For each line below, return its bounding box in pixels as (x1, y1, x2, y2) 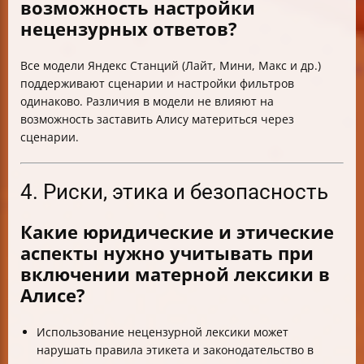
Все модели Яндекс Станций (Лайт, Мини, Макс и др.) (20, 57, 321, 73)
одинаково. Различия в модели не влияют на (20, 93, 274, 109)
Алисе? (20, 282, 85, 307)
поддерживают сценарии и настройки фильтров (20, 75, 294, 91)
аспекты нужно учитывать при (20, 240, 314, 265)
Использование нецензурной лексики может (37, 324, 288, 340)
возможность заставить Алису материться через (20, 110, 294, 127)
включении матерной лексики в (20, 261, 330, 286)
